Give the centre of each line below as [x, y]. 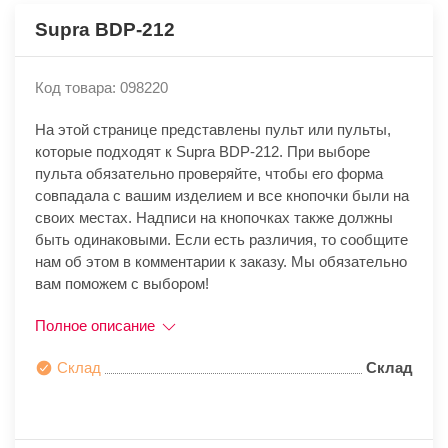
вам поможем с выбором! [122, 284]
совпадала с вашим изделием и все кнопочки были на [222, 196]
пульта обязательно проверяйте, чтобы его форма [209, 174]
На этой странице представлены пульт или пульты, [213, 130]
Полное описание [97, 326]
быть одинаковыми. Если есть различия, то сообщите [221, 240]
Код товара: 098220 [101, 88]
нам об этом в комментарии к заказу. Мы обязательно [221, 262]
